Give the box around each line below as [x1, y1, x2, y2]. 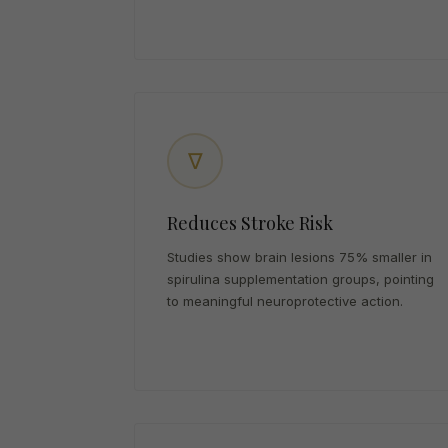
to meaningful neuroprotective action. [167, 293, 404, 309]
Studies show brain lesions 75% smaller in [167, 249, 433, 265]
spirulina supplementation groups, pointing [167, 271, 435, 287]
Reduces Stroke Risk [167, 211, 334, 235]
